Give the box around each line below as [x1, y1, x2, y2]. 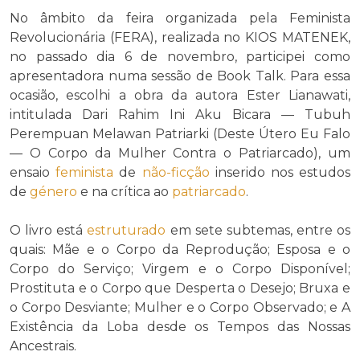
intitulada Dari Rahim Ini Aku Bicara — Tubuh [10, 106, 350, 122]
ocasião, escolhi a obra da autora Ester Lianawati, [10, 87, 350, 103]
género [30, 183, 77, 199]
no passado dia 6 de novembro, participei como [10, 48, 350, 64]
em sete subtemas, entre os [166, 222, 350, 238]
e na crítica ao [77, 183, 172, 199]
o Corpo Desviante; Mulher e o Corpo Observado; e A [10, 299, 350, 315]
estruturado [87, 222, 166, 238]
